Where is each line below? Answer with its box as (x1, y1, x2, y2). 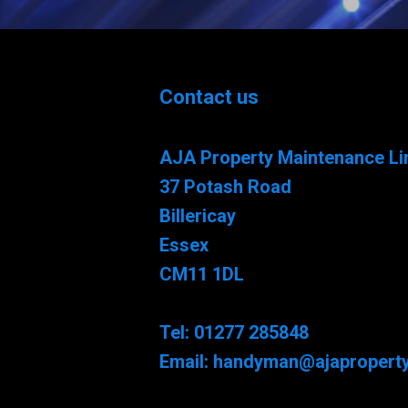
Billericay (158, 204, 236, 227)
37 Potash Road (158, 175, 291, 198)
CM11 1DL (158, 262, 244, 285)
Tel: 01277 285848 (158, 321, 309, 343)
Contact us (158, 85, 259, 108)
